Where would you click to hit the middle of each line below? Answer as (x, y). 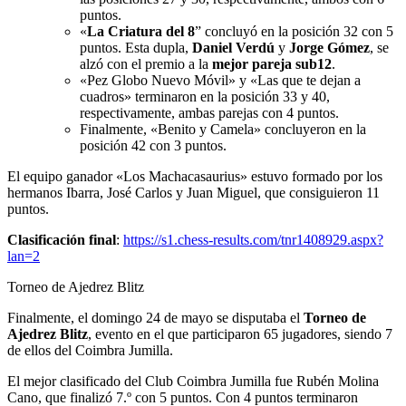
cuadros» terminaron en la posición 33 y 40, (205, 96)
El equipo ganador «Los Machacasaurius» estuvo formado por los (195, 176)
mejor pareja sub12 (272, 63)
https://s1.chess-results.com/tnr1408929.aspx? (253, 239)
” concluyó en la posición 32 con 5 (294, 31)
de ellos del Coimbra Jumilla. (90, 350)
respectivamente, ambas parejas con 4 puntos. (209, 112)
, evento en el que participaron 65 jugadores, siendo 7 (240, 333)
